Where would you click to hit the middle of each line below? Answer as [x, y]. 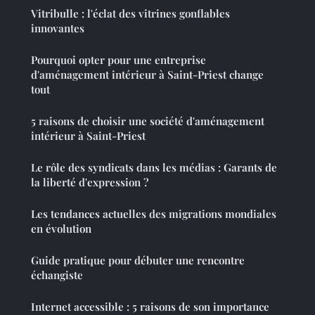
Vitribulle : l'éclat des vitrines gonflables [130, 14]
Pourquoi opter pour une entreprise [118, 60]
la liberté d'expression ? [90, 182]
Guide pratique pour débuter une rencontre [138, 261]
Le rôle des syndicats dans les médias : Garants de [154, 168]
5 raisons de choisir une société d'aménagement [148, 121]
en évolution [61, 229]
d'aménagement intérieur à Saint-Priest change [147, 75]
